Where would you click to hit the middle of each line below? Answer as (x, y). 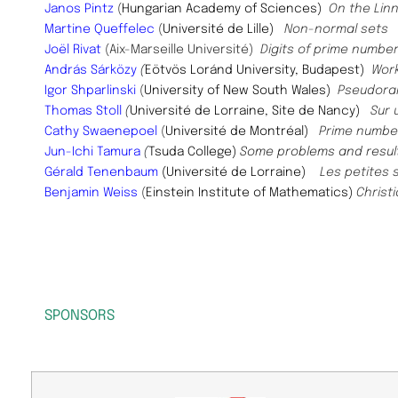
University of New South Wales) (239, 90)
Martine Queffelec (99, 29)
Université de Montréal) (242, 131)
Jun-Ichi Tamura (92, 151)
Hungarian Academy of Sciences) (222, 8)
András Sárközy (91, 70)
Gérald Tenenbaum (101, 172)
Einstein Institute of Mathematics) (249, 192)
